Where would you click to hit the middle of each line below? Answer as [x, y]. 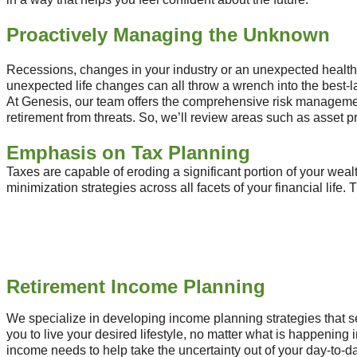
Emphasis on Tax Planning [128, 152]
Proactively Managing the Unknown [168, 34]
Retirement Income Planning [136, 286]
